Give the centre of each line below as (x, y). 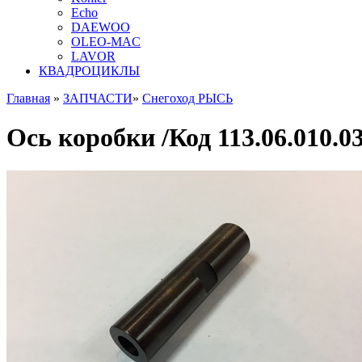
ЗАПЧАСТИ (98, 98)
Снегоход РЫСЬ (187, 98)
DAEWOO (101, 27)
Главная (28, 98)
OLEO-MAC (106, 42)
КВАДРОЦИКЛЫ (89, 71)
